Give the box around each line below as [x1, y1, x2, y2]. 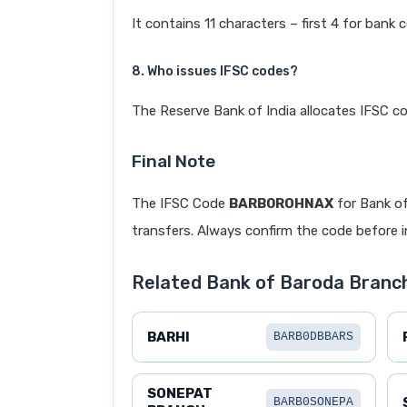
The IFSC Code [132, 195, 229, 213]
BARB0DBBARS [273, 330, 353, 344]
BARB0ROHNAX [229, 195, 333, 213]
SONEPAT [147, 385, 213, 402]
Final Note [132, 151, 215, 173]
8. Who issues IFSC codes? [132, 64, 298, 80]
